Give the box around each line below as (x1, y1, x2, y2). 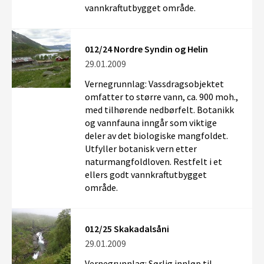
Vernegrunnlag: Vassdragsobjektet (85, 78, 224, 90)
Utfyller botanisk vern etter (85, 143, 197, 154)
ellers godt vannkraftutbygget (85, 169, 207, 180)
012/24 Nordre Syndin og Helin (85, 43, 208, 55)
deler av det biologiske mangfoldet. (85, 130, 228, 141)
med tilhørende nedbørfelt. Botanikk (85, 104, 234, 115)
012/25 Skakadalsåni (85, 223, 169, 235)
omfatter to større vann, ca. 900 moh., (85, 91, 238, 103)
